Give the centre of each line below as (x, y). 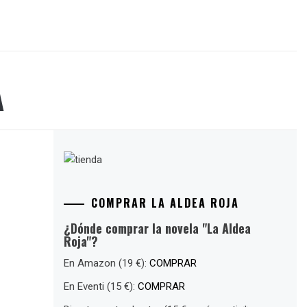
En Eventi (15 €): (101, 286)
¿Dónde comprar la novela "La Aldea (158, 228)
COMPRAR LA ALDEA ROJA (165, 202)
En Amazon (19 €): (107, 263)
